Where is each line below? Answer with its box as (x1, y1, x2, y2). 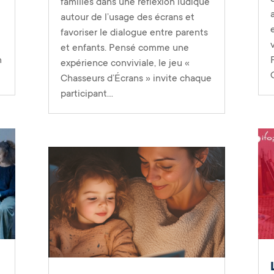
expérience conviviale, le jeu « (60, 57, 190, 69)
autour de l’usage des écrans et (60, 12, 194, 23)
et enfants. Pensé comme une (60, 42, 189, 54)
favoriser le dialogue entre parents (60, 27, 208, 39)
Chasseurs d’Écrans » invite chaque (60, 73, 212, 84)
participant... (60, 88, 113, 100)
